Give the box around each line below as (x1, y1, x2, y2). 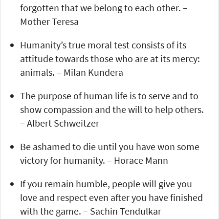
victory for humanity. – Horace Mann (20, 153, 168, 166)
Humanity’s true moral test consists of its (20, 38, 186, 51)
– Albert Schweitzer (20, 116, 99, 129)
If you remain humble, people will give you (20, 177, 192, 190)
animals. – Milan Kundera (20, 66, 123, 78)
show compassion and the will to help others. (20, 103, 204, 115)
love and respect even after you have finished (20, 191, 203, 203)
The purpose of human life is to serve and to (20, 89, 198, 102)
